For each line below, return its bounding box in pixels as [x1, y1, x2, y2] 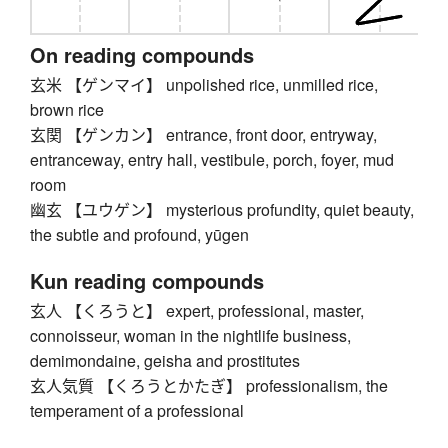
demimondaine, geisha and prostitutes [30, 349, 300, 373]
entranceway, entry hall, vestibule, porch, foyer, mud [30, 148, 394, 172]
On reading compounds [30, 40, 254, 70]
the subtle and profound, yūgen [30, 223, 249, 247]
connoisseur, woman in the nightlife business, [30, 324, 351, 348]
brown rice [30, 98, 104, 122]
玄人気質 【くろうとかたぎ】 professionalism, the [30, 374, 388, 398]
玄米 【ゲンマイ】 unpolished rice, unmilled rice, [30, 73, 378, 97]
